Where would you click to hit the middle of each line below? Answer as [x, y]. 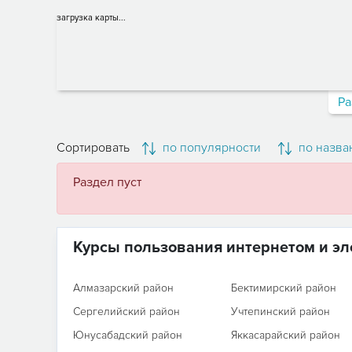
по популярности [210, 148]
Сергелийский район [126, 312]
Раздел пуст [107, 182]
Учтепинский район [280, 312]
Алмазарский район [123, 288]
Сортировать [93, 148]
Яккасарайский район [285, 335]
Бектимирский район [283, 288]
